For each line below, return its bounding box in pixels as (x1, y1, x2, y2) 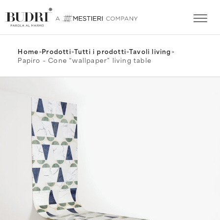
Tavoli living (129, 46, 171, 56)
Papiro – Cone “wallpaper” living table (18, 55, 152, 65)
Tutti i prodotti (74, 46, 127, 56)
